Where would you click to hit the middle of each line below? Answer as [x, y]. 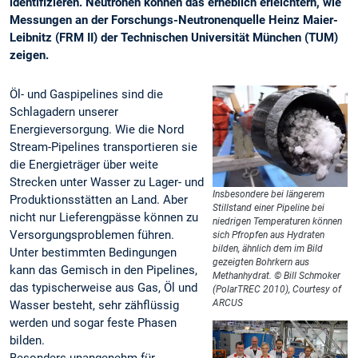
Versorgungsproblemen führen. [92, 235]
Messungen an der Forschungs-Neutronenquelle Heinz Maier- [174, 20]
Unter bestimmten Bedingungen [93, 253]
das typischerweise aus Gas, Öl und [103, 288]
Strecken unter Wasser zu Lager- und [107, 183]
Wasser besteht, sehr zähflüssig [94, 306]
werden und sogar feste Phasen [93, 323]
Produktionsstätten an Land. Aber [99, 200]
